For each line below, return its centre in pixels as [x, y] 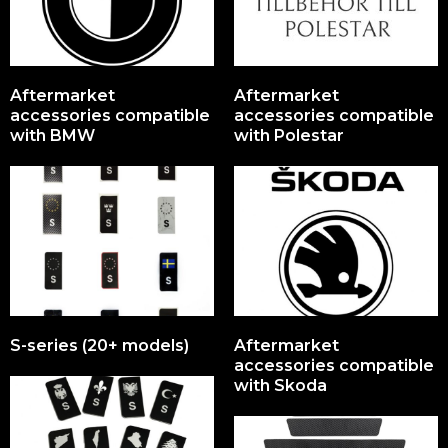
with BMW [52, 135]
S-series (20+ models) [99, 345]
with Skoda [280, 385]
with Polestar [289, 135]
